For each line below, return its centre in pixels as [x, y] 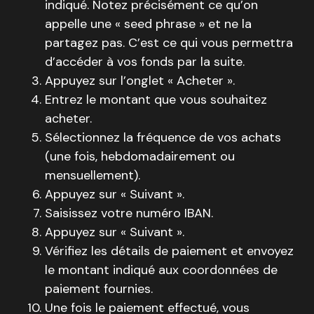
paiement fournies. [99, 288]
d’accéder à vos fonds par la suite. [145, 61]
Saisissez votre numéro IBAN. [129, 213]
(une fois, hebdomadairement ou [140, 156]
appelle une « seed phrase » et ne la [148, 23]
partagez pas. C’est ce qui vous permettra [169, 42]
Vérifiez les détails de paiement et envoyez [169, 251]
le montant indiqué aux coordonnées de [161, 269]
